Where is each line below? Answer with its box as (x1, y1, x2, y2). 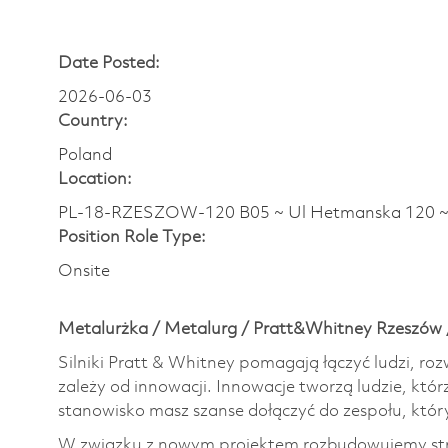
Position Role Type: (58, 228, 206, 246)
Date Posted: (58, 54, 160, 72)
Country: (58, 112, 128, 130)
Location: (58, 170, 132, 188)
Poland (58, 146, 112, 164)
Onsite (58, 262, 110, 280)
